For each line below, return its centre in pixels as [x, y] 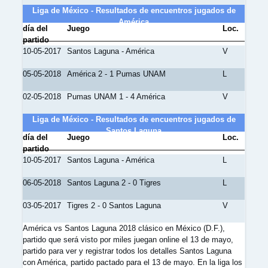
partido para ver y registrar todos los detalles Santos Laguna [127, 251]
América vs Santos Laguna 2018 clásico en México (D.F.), [124, 228]
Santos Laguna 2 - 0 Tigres [114, 183]
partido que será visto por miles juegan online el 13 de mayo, [128, 240]
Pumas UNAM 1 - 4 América [116, 97]
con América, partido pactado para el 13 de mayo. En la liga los [133, 262]
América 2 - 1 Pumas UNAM [117, 74]
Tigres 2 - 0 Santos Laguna [114, 205]
